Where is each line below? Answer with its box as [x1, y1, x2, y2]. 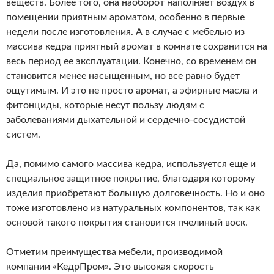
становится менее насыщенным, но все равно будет [6, 71, 240, 81]
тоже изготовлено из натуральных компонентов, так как [6, 203, 260, 213]
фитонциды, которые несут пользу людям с [6, 100, 204, 110]
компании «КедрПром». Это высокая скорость [6, 262, 214, 272]
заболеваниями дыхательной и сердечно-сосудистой [6, 115, 245, 125]
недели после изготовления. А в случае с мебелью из [6, 27, 245, 37]
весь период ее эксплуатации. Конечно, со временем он [6, 56, 256, 66]
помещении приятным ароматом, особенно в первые [6, 12, 245, 22]
